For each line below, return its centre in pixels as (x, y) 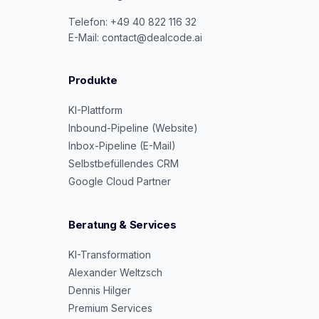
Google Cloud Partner (120, 181)
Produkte (93, 80)
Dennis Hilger (100, 290)
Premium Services (110, 308)
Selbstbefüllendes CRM (124, 163)
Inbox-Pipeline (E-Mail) (122, 146)
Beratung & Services (122, 225)
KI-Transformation (110, 255)
